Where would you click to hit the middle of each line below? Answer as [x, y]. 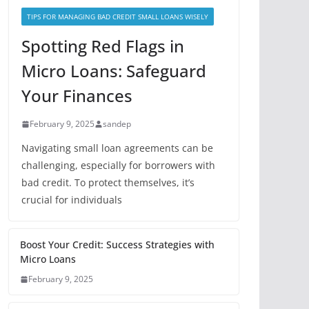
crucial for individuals [72, 200]
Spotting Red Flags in [103, 46]
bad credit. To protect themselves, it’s [108, 182]
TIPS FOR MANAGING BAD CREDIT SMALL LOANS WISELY [118, 17]
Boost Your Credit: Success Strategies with [117, 245]
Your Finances [77, 96]
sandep [117, 124]
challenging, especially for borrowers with [118, 165]
